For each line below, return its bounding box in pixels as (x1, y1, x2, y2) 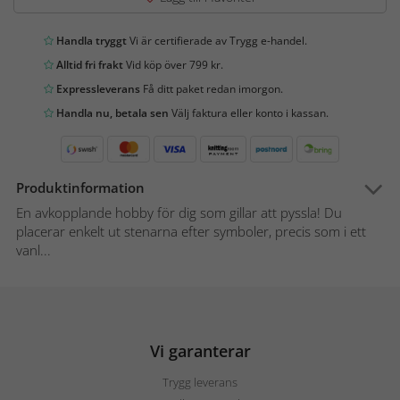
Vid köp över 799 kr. (123, 57, 223, 73)
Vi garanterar (149, 340, 251, 362)
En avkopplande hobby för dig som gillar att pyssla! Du (16, 204, 342, 222)
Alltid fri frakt (54, 57, 123, 73)
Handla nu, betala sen (54, 105, 169, 121)
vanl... (16, 241, 51, 260)
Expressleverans (54, 81, 140, 97)
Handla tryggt (54, 33, 127, 49)
